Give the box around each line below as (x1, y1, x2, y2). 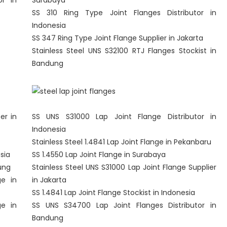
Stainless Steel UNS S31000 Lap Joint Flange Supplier (32, 162, 216, 172)
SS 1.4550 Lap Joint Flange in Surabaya (32, 149, 166, 160)
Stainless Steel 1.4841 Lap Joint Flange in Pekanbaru (32, 137, 211, 147)
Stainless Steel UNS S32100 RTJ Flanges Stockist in (32, 46, 216, 56)
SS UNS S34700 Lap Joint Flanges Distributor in (32, 200, 216, 210)
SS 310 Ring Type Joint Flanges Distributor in (32, 8, 216, 18)
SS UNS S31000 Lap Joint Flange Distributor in (32, 111, 216, 122)
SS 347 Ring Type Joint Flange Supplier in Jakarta (32, 33, 203, 43)
